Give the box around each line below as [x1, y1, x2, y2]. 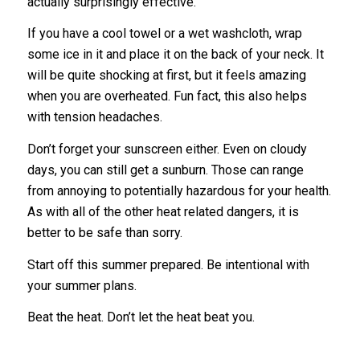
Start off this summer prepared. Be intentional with [27, 256, 309, 272]
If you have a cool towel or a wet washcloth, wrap [27, 26, 302, 42]
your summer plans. [27, 277, 137, 293]
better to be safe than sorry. [27, 224, 182, 240]
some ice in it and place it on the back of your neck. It [27, 47, 324, 63]
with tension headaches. [27, 109, 162, 125]
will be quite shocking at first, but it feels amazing [27, 67, 306, 84]
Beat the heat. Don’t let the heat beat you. [27, 309, 255, 325]
